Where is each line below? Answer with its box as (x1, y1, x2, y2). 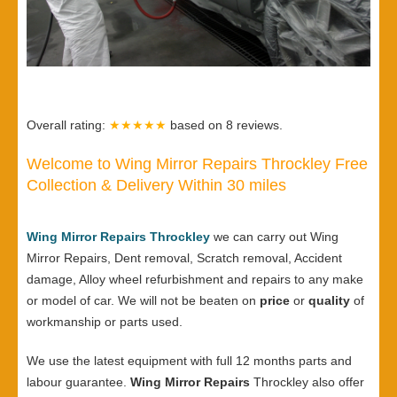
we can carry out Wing (214, 230, 339, 245)
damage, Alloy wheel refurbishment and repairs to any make (27, 272, 363, 287)
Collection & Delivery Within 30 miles (27, 176, 286, 195)
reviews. (237, 118, 283, 133)
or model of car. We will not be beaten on (27, 293, 260, 308)
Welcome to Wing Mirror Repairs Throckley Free (27, 155, 368, 174)
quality (308, 293, 350, 308)
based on (170, 118, 226, 133)
